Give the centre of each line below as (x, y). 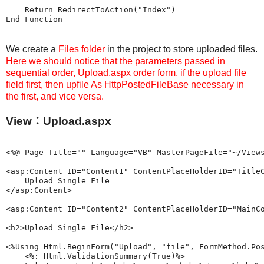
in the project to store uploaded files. (181, 49)
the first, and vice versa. (55, 97)
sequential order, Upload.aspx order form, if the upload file (126, 73)
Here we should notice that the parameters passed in (115, 61)
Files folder (82, 49)
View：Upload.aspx (59, 121)
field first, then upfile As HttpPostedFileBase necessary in (125, 85)
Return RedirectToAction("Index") (91, 10)
